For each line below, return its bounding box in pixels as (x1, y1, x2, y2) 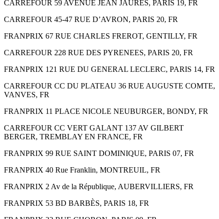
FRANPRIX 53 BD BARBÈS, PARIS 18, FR (4, 198, 149, 207)
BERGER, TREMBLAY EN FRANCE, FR (4, 132, 143, 141)
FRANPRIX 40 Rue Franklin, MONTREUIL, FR (4, 165, 160, 174)
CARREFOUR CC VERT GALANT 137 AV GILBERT (4, 123, 184, 132)
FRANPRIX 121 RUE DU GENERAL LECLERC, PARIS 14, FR (4, 65, 215, 73)
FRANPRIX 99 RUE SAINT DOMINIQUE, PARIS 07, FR (4, 149, 194, 157)
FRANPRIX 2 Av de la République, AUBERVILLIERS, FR (4, 182, 194, 191)
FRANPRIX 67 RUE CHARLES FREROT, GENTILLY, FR (4, 31, 197, 40)
